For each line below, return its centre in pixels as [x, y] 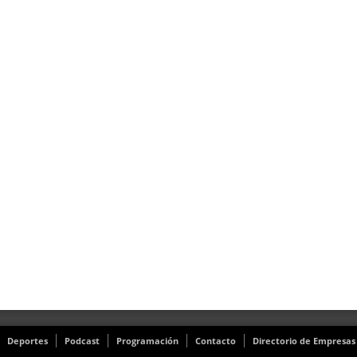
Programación [147, 341]
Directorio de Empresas [304, 341]
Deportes [27, 341]
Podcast [82, 341]
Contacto [216, 341]
